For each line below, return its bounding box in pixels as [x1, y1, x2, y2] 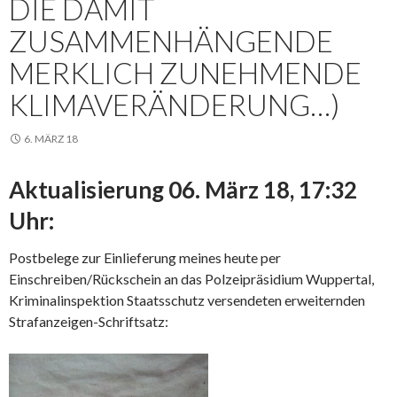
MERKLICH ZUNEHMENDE [9, 55, 362, 90]
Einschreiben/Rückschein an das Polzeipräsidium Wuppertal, [9, 270, 374, 287]
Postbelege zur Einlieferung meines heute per [9, 249, 281, 266]
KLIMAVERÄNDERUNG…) [9, 87, 339, 122]
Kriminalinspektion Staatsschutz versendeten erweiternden [9, 292, 365, 308]
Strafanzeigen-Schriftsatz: [9, 313, 168, 330]
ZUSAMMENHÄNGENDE [9, 23, 333, 58]
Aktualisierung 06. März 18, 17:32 [9, 175, 357, 204]
